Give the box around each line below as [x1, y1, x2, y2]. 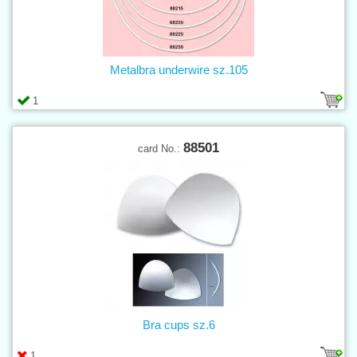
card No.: [138, 142, 183, 155]
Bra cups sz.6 [142, 317, 215, 331]
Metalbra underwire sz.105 [109, 62, 248, 76]
